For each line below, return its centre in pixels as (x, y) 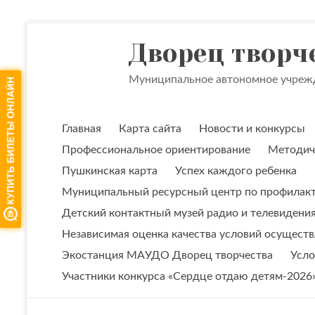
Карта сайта (150, 129)
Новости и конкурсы (252, 129)
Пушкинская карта (110, 171)
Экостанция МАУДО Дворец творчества (167, 255)
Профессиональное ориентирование (156, 150)
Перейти (48, 27)
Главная (82, 129)
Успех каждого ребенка (236, 171)
